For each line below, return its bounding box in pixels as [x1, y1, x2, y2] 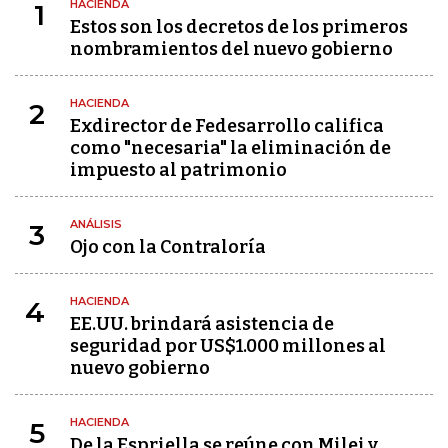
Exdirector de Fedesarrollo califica [70, 115, 384, 137]
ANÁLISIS [70, 217, 122, 231]
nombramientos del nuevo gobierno [70, 38, 393, 60]
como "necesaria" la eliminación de [70, 137, 391, 159]
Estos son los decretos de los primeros [70, 16, 408, 38]
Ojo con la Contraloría [70, 236, 266, 258]
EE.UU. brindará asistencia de [70, 313, 334, 335]
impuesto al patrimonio [70, 159, 287, 181]
